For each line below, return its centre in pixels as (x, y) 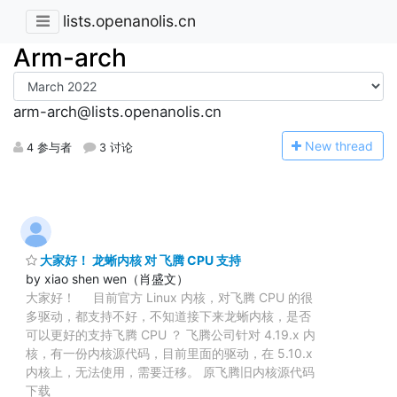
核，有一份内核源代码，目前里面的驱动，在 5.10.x (169, 353)
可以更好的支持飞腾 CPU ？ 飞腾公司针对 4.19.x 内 (171, 334)
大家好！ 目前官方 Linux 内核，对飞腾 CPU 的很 (169, 297)
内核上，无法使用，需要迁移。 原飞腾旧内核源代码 (170, 371)
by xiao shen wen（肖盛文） (107, 278)
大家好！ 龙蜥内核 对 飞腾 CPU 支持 (139, 260)
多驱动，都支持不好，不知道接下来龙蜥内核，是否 (168, 315)
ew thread (344, 145)
